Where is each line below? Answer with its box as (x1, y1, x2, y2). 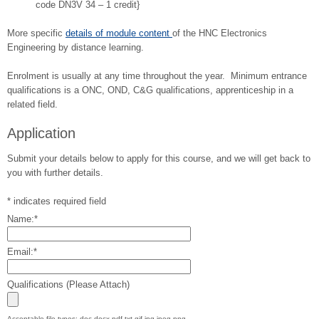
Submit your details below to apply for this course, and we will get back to (7, 153, 310, 164)
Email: (7, 246, 33, 258)
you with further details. (7, 167, 103, 179)
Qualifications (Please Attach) (7, 279, 130, 291)
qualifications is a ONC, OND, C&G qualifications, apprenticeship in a (7, 85, 293, 96)
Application (7, 125, 75, 142)
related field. (7, 99, 58, 110)
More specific (7, 28, 66, 39)
